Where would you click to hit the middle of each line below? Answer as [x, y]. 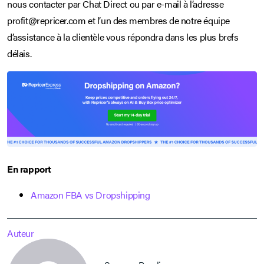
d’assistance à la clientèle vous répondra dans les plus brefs [123, 37]
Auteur [21, 233]
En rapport [29, 169]
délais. [19, 53]
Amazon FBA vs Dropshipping [90, 195]
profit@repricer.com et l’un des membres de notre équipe [119, 20]
